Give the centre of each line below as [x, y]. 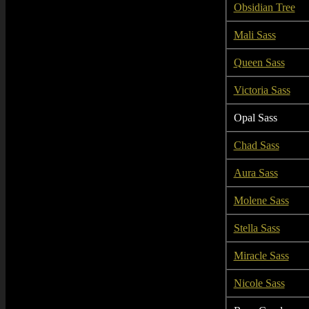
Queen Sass [259, 62]
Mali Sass [255, 35]
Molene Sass [261, 200]
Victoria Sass [262, 90]
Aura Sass [256, 173]
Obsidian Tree [264, 7]
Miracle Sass [261, 256]
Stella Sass [257, 228]
